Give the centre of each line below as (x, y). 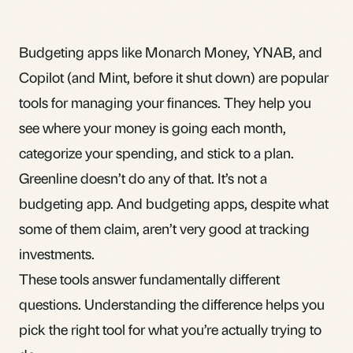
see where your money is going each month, (152, 127)
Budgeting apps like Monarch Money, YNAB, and (171, 51)
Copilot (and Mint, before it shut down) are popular (174, 76)
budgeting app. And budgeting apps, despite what (174, 203)
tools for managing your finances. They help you (165, 102)
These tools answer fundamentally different (149, 278)
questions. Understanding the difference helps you (172, 303)
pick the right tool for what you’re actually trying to (170, 329)
